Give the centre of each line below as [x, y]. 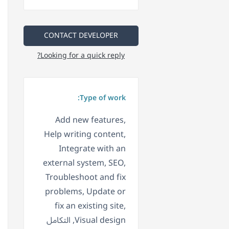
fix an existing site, [90, 206]
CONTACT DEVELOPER [81, 36]
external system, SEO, [84, 163]
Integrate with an [92, 149]
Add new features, [90, 120]
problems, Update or [85, 192]
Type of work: [103, 98]
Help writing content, [85, 135]
